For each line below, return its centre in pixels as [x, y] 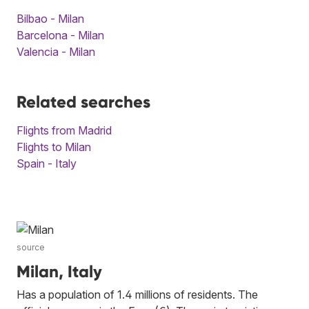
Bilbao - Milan [50, 18]
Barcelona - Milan [60, 35]
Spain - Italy [47, 163]
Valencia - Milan [56, 51]
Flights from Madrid [64, 130]
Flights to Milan [54, 147]
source [31, 247]
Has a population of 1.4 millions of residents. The [137, 294]
